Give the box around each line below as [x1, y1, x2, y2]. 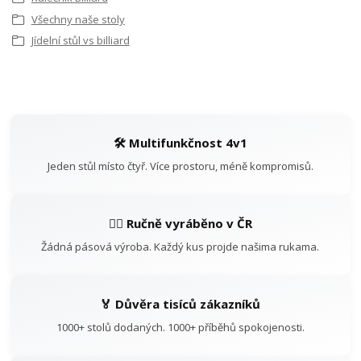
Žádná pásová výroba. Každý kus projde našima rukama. [41, 239, 320, 254]
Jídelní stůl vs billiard [31, 33, 130, 48]
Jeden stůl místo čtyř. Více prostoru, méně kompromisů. [47, 158, 313, 173]
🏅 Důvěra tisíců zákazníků [100, 295, 261, 312]
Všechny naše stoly [31, 11, 125, 27]
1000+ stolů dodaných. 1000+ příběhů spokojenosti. [56, 319, 305, 334]
